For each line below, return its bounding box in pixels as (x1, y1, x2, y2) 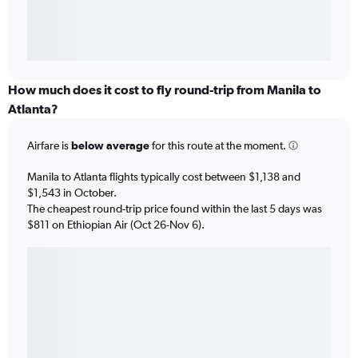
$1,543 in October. (27, 185, 117, 199)
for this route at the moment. (149, 139, 286, 153)
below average (71, 139, 149, 153)
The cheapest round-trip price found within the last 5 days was (27, 201, 322, 215)
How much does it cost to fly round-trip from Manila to (8, 82, 321, 97)
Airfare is (27, 139, 71, 153)
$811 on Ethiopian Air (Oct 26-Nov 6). (27, 217, 205, 231)
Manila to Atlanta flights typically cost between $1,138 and (27, 169, 300, 183)
